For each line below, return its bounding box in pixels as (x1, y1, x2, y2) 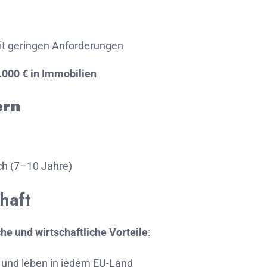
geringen (8, 39, 52, 52)
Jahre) (41, 160, 72, 172)
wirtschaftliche (35, 226, 109, 238)
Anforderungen (52, 39, 123, 52)
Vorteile (109, 226, 148, 238)
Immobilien (42, 67, 97, 80)
